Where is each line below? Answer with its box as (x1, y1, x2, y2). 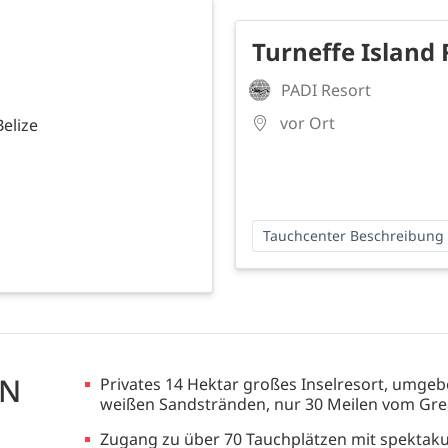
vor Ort (279, 112, 335, 135)
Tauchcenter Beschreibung (262, 226, 444, 246)
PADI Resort (280, 79, 371, 102)
